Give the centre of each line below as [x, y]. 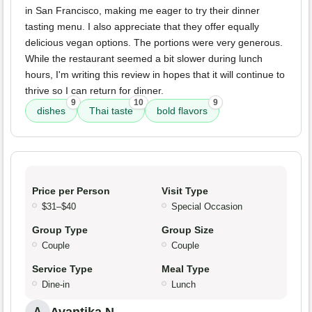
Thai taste [111, 110]
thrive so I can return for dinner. [94, 90]
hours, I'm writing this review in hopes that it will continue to [155, 74]
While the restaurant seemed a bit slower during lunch [144, 58]
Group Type [60, 229]
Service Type [62, 268]
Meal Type [186, 268]
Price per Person [71, 190]
